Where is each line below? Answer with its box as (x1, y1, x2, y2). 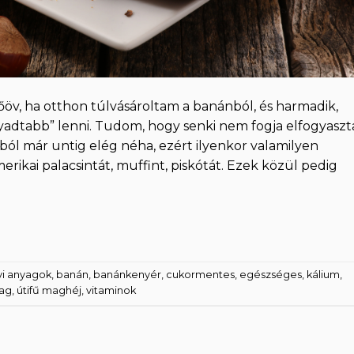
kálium (307, 269, 340, 281)
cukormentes (166, 269, 235, 281)
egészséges (239, 269, 302, 281)
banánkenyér (93, 269, 161, 281)
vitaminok (86, 284, 136, 296)
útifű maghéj (17, 284, 81, 296)
